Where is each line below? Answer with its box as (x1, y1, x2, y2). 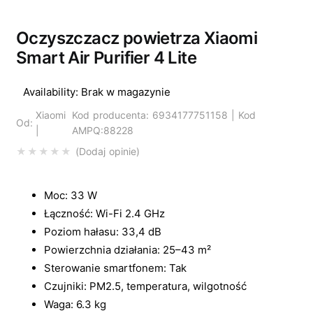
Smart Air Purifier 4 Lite (16, 48, 196, 68)
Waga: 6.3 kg (44, 298, 106, 312)
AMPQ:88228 (71, 124, 133, 137)
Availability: (23, 85, 78, 99)
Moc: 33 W (44, 189, 97, 203)
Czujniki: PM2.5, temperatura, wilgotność (44, 279, 247, 293)
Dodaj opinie (79, 145, 137, 158)
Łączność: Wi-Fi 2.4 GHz (44, 207, 165, 221)
